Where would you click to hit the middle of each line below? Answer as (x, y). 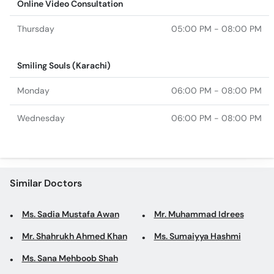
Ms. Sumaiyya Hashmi (197, 236)
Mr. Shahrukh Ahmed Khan (74, 236)
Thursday (36, 29)
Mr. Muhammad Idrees (199, 214)
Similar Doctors (46, 183)
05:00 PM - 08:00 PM (217, 29)
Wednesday (41, 118)
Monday (33, 91)
